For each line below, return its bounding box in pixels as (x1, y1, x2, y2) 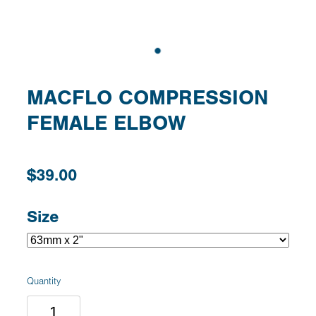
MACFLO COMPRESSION (27, 85, 268, 110)
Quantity (27, 275, 61, 287)
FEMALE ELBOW (27, 110, 186, 135)
